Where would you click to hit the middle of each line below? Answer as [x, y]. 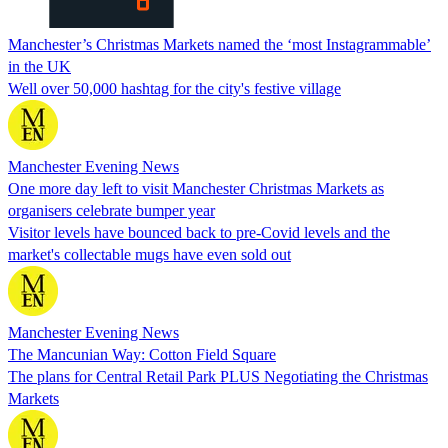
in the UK [39, 66]
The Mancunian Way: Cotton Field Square [142, 354]
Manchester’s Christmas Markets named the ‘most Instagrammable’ [219, 44]
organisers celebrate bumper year [111, 210]
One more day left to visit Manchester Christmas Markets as [196, 188]
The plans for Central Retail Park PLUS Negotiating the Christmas [218, 376]
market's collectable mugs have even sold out [149, 254]
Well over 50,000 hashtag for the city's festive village [174, 88]
